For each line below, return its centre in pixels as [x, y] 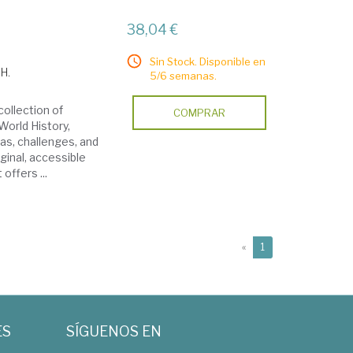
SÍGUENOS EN [113, 331]
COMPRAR [200, 113]
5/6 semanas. [184, 76]
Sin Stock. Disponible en [208, 61]
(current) [284, 246]
